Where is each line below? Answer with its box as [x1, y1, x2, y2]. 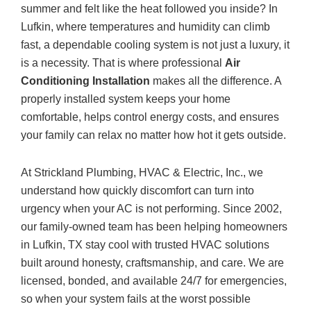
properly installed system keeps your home [21, 93, 230, 105]
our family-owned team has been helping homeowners [21, 221, 287, 233]
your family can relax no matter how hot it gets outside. [21, 129, 286, 141]
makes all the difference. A [150, 75, 281, 87]
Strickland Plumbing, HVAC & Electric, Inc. [34, 167, 243, 178]
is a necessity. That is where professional [21, 57, 225, 69]
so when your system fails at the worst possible [21, 293, 251, 305]
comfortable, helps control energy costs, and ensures [21, 111, 279, 123]
